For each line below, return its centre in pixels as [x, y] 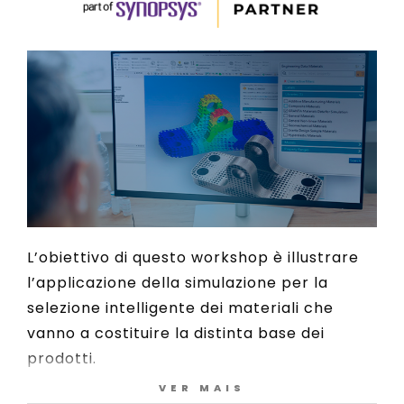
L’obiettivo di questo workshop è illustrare [193, 257]
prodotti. [64, 358]
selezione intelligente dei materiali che [180, 308]
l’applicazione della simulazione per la [178, 282]
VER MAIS [202, 388]
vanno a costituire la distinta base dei [176, 333]
